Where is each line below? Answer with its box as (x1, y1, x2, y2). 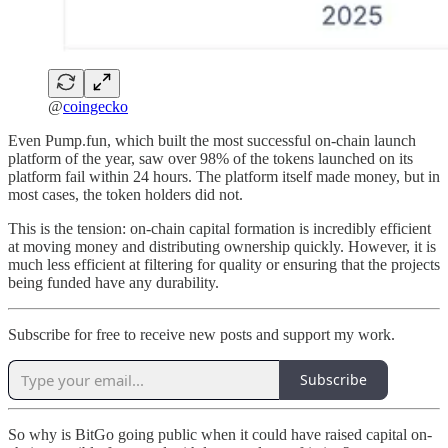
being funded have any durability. (8, 273, 219, 291)
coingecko (63, 97, 128, 115)
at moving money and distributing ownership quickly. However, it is (8, 237, 436, 255)
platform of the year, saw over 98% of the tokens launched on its (8, 149, 413, 167)
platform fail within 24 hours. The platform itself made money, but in (8, 167, 440, 185)
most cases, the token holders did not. (8, 185, 243, 203)
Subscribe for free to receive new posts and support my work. (8, 325, 395, 343)
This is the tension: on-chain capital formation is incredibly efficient (8, 219, 431, 237)
